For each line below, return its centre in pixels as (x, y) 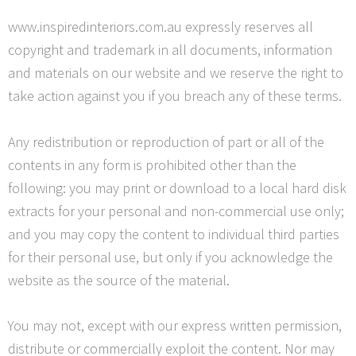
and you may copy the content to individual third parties (174, 234)
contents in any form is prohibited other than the (152, 164)
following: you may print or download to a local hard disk (177, 188)
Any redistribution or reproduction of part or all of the (166, 141)
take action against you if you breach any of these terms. (175, 95)
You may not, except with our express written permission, (175, 326)
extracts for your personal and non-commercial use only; (176, 211)
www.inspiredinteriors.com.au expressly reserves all (161, 26)
